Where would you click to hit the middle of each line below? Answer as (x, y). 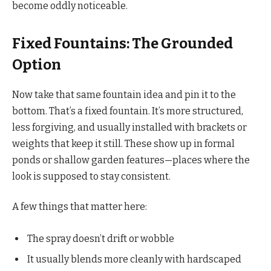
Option (37, 65)
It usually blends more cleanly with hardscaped (134, 260)
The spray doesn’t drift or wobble (101, 239)
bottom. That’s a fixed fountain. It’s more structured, (128, 111)
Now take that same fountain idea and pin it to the (124, 95)
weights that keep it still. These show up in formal (123, 144)
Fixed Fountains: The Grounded (122, 44)
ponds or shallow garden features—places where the (131, 160)
